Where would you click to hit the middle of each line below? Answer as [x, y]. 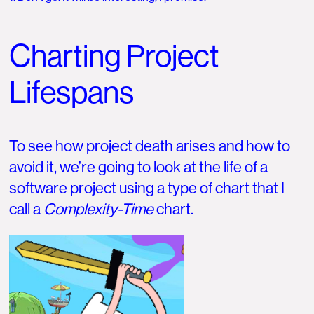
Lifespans [72, 92]
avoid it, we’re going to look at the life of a [139, 168]
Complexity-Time [99, 210]
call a [27, 210]
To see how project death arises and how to [150, 146]
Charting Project [115, 56]
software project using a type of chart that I [147, 189]
